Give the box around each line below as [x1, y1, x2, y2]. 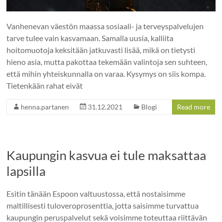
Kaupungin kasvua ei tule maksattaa [6, 147, 207, 163]
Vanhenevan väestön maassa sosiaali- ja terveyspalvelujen [6, 21, 204, 31]
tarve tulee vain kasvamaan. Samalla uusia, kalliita [6, 33, 174, 43]
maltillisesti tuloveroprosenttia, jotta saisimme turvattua [6, 200, 199, 210]
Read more [176, 102, 210, 111]
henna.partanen [21, 102, 69, 111]
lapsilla [6, 163, 46, 179]
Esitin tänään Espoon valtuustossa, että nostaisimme [6, 188, 186, 198]
